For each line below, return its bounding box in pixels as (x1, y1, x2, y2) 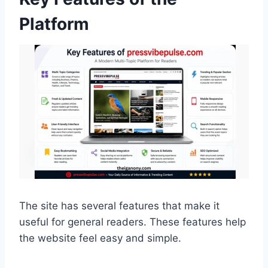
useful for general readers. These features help (19, 216, 246, 228)
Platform (19, 14, 89, 35)
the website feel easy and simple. (19, 232, 181, 244)
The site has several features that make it (19, 200, 220, 212)
